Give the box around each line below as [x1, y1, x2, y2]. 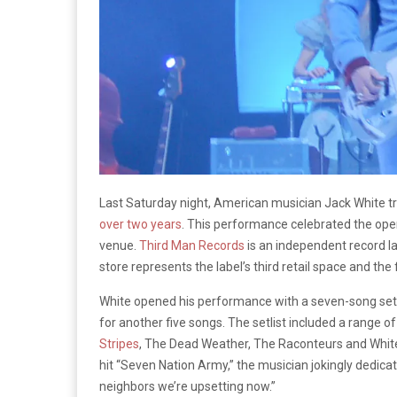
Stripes [99, 337, 139, 352]
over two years [99, 217, 182, 232]
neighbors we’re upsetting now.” [99, 379, 276, 394]
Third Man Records [139, 238, 245, 253]
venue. [99, 238, 139, 253]
